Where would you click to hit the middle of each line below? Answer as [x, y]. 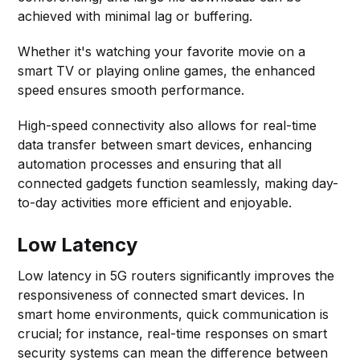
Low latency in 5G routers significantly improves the [176, 275]
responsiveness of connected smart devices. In [162, 295]
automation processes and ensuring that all [150, 164]
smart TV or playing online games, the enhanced [167, 70]
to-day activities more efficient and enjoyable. [155, 202]
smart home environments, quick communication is [174, 314]
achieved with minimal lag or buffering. [135, 16]
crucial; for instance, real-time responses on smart [173, 333]
